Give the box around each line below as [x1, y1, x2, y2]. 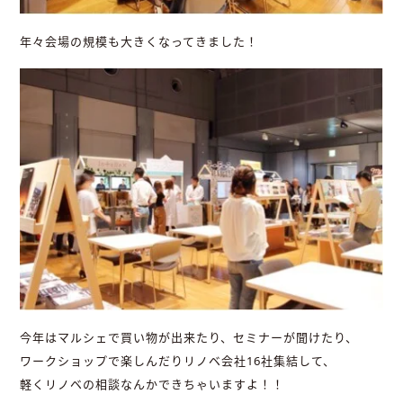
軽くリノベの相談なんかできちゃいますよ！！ [20, 375, 285, 392]
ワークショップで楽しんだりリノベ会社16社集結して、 [20, 352, 336, 369]
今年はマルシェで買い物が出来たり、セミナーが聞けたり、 [20, 328, 359, 345]
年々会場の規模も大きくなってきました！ [20, 32, 259, 49]
